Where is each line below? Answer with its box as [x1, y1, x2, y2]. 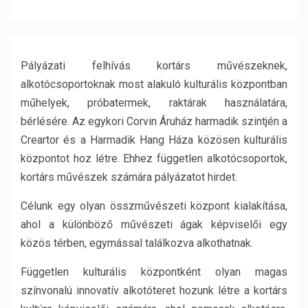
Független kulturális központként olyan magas [21, 265, 287, 278]
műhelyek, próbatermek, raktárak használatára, [21, 96, 287, 109]
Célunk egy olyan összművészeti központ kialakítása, [21, 199, 287, 212]
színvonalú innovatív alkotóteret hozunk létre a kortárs [21, 284, 287, 297]
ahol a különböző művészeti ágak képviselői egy [21, 218, 287, 231]
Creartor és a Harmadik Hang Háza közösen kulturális [21, 133, 287, 146]
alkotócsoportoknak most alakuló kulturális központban [21, 78, 287, 91]
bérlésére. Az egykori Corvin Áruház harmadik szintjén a [21, 115, 287, 128]
